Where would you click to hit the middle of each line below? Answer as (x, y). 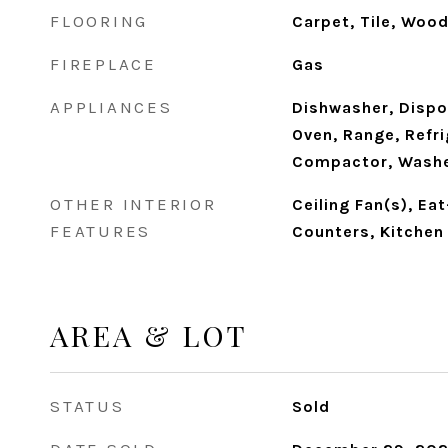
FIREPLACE (103, 64)
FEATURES (100, 231)
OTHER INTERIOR (133, 204)
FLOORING (99, 21)
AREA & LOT (149, 335)
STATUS (87, 406)
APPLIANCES (111, 107)
